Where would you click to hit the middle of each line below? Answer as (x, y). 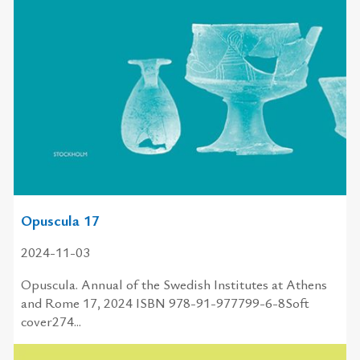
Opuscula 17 (60, 219)
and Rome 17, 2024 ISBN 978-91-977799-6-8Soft (165, 302)
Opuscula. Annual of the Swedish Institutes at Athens (174, 284)
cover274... (51, 321)
